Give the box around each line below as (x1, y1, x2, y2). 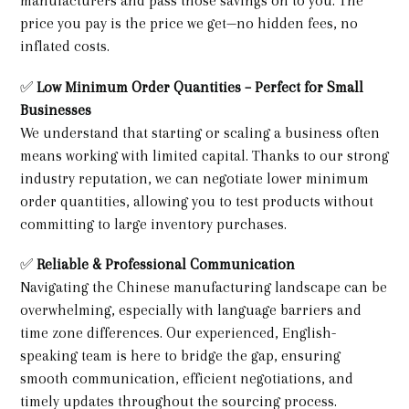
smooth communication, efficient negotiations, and (20, 370, 353, 388)
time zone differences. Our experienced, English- (20, 324, 336, 342)
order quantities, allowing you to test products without (20, 192, 373, 210)
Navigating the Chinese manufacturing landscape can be (20, 278, 387, 297)
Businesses (20, 100, 91, 119)
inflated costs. (20, 37, 117, 56)
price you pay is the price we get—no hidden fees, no (20, 15, 358, 33)
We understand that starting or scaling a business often (20, 123, 380, 142)
